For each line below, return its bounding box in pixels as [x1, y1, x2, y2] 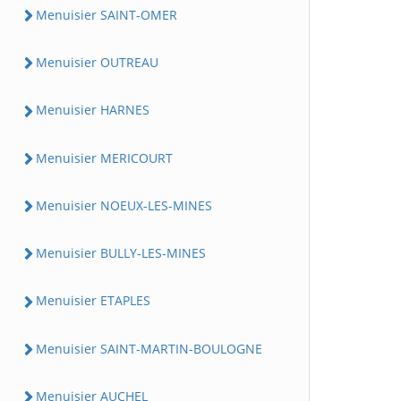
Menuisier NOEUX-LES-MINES [36, 196, 212, 214]
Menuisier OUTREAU [36, 54, 158, 71]
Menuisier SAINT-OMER [36, 5, 177, 23]
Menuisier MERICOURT [36, 149, 173, 166]
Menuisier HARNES [36, 101, 149, 119]
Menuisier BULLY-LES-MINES [36, 244, 206, 261]
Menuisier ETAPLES [36, 292, 150, 310]
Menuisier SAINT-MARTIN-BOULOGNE [36, 339, 262, 357]
